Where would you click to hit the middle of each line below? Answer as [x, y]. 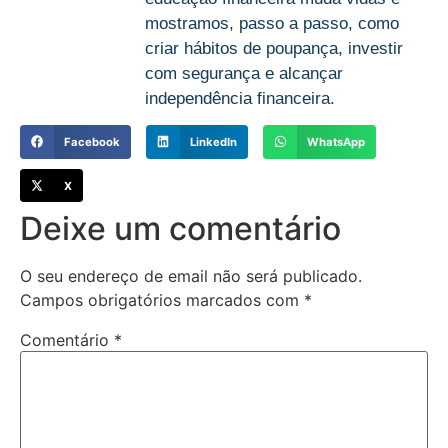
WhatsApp [336, 141]
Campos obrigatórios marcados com [162, 300]
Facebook [91, 141]
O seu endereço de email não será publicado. [191, 276]
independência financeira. [240, 99]
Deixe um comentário [180, 229]
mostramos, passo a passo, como [272, 24]
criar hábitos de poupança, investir [274, 49]
